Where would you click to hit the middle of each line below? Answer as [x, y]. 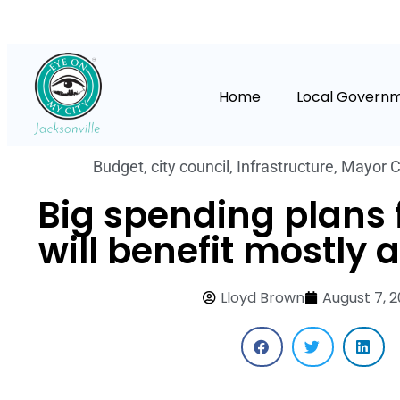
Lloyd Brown [262, 298]
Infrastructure [285, 167]
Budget [118, 167]
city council [190, 167]
